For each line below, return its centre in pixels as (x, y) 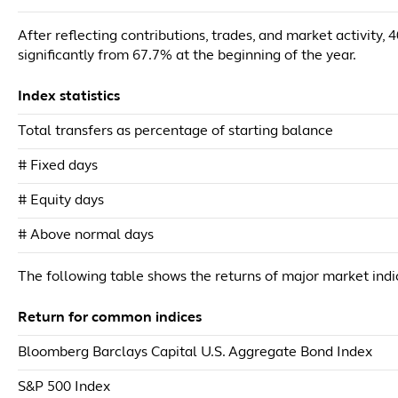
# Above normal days (86, 235)
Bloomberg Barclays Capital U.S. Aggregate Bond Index (195, 353)
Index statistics (69, 97)
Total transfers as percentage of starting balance (175, 131)
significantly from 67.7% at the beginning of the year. (187, 56)
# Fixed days (58, 166)
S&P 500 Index (64, 387)
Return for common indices (110, 318)
